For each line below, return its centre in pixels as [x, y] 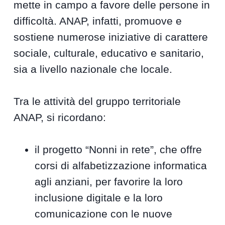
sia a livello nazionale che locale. [93, 69]
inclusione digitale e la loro [99, 198]
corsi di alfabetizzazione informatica [121, 166]
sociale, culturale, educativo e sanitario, [109, 53]
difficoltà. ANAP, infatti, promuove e [98, 21]
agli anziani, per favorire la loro [109, 182]
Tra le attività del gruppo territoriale [97, 101]
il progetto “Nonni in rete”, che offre [119, 150]
